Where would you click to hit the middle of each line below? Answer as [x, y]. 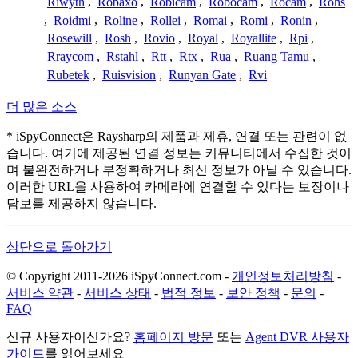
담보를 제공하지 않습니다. [82, 204]
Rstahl [122, 57]
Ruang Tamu [276, 57]
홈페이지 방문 [173, 337]
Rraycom [70, 57]
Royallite [254, 38]
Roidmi [72, 20]
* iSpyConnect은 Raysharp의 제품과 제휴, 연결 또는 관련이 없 [177, 137]
